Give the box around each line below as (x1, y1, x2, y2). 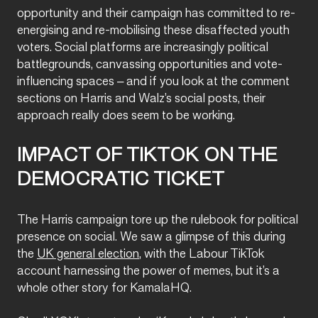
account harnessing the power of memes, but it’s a (17, 265, 280, 278)
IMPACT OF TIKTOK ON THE (17, 147, 278, 166)
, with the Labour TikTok (139, 248, 264, 261)
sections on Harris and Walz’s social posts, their (17, 92, 265, 105)
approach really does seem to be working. (17, 109, 238, 122)
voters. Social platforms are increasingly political (17, 41, 268, 54)
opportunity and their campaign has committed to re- (17, 7, 295, 20)
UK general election (37, 248, 139, 261)
